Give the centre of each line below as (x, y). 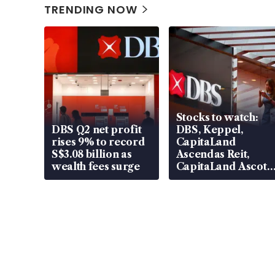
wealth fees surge (96, 166)
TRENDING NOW (91, 9)
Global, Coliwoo (217, 191)
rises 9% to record (99, 141)
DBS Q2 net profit (97, 129)
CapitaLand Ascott (223, 166)
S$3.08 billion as (92, 154)
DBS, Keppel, (210, 129)
